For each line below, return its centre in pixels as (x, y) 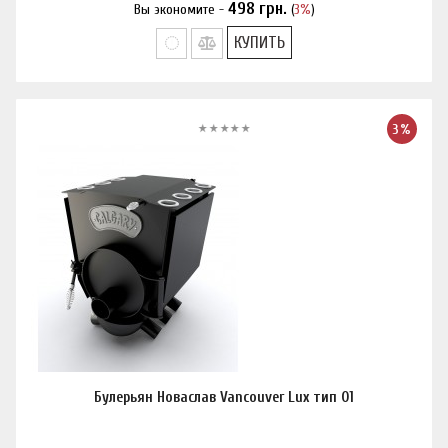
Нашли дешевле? (224, 10)
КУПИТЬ (259, 42)
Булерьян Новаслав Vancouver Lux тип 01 (224, 397)
